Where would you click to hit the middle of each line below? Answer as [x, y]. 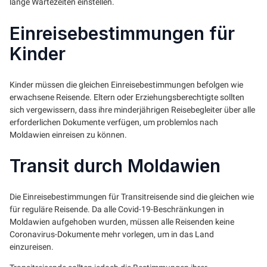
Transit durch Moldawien [115, 166]
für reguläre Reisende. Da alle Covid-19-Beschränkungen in [117, 209]
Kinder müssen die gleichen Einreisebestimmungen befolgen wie [126, 84]
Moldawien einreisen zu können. [68, 134]
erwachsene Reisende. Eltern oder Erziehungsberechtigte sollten [127, 97]
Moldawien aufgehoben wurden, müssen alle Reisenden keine [122, 222]
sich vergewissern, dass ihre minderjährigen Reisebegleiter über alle [132, 109]
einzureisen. [32, 247]
